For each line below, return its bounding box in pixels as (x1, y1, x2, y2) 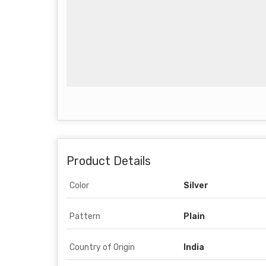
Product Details (66, 154, 151, 168)
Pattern (69, 211, 100, 221)
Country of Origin (69, 242, 135, 252)
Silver (183, 180, 208, 191)
